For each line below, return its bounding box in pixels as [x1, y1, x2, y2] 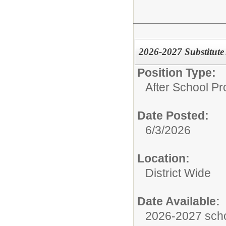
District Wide [145, 166, 211, 180]
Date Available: [137, 195, 220, 208]
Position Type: [137, 66, 216, 80]
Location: [137, 152, 190, 165]
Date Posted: [137, 109, 209, 123]
